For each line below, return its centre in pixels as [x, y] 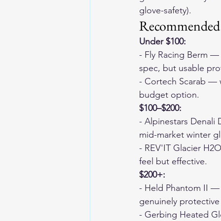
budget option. [169, 95]
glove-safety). [165, 10]
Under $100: [163, 41]
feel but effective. [173, 161]
